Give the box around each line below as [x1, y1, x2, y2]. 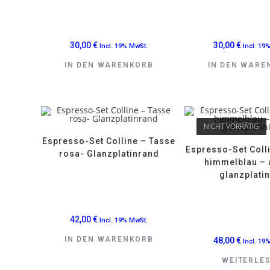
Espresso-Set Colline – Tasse [42, 136, 176, 146]
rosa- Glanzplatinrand [58, 148, 159, 159]
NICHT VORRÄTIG [204, 121, 260, 131]
